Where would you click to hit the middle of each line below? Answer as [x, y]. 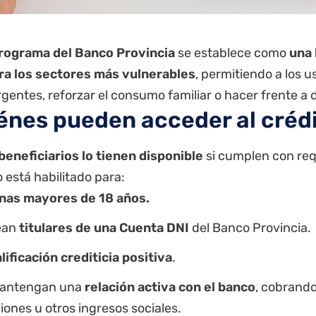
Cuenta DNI [154, 228]
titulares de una [69, 228]
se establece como [233, 53]
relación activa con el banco [170, 287]
